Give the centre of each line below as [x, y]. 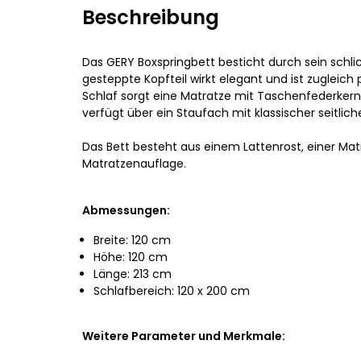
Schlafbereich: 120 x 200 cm [172, 291]
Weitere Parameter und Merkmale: [184, 336]
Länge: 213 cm [133, 274]
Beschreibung [151, 17]
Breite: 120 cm [132, 240]
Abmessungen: [126, 210]
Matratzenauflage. [134, 164]
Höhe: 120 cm [131, 257]
